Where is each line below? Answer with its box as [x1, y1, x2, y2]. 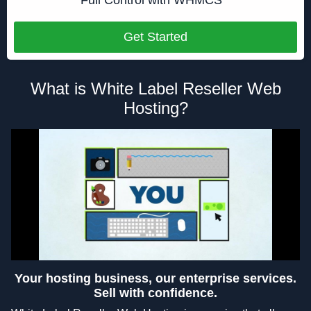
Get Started [124, 30, 187, 44]
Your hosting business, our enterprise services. [15, 271, 296, 285]
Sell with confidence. [94, 285, 217, 300]
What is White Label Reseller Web [30, 78, 281, 98]
